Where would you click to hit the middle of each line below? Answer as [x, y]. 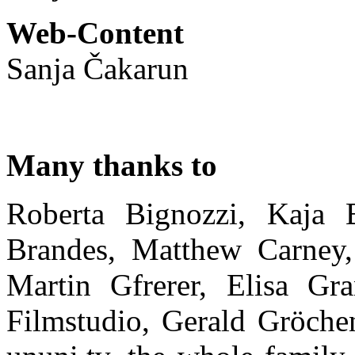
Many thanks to [112, 165]
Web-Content [95, 32]
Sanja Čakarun [97, 68]
